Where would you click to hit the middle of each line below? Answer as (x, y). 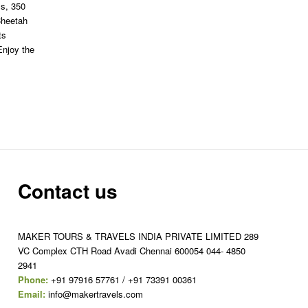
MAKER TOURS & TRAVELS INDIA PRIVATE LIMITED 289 (139, 236)
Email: (32, 294)
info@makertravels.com (95, 294)
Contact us (68, 190)
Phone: (33, 279)
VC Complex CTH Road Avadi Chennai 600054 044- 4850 (132, 250)
